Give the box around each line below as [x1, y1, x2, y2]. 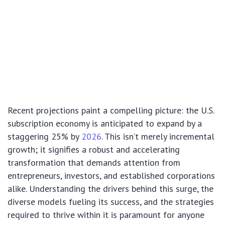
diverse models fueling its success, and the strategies [8, 196, 214, 208]
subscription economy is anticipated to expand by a [8, 118, 202, 130]
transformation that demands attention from [8, 157, 180, 169]
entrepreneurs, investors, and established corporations [8, 170, 215, 182]
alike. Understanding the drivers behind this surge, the [8, 183, 213, 195]
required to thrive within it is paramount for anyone [8, 209, 204, 221]
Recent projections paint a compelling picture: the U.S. [8, 104, 214, 117]
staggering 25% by [8, 131, 81, 143]
